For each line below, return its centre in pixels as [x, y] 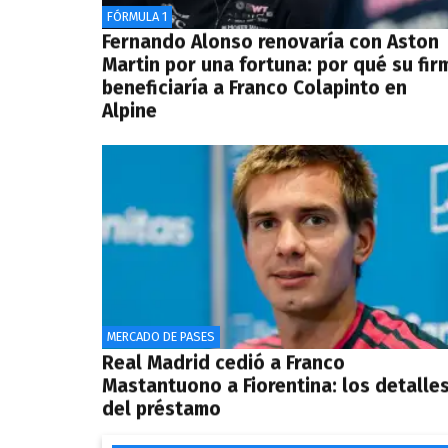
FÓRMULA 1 [137, 16]
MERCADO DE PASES [161, 337]
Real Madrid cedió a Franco [223, 362]
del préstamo [161, 408]
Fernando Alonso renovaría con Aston [270, 42]
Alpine [129, 111]
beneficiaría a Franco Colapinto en [254, 88]
